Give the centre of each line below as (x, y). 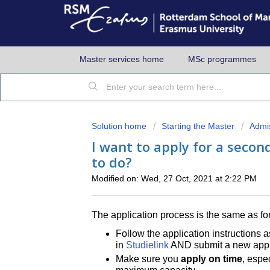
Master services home (122, 59)
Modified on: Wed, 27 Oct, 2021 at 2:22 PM (174, 178)
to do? (112, 162)
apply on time (212, 259)
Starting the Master (198, 126)
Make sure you (148, 259)
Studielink (147, 245)
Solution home (120, 126)
